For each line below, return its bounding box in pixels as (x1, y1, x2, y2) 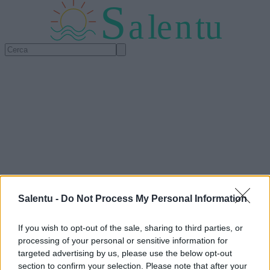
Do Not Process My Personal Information (61, 193, 247, 204)
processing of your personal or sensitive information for (18, 236, 228, 245)
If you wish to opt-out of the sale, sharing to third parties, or (18, 223, 243, 233)
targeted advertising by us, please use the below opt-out (18, 248, 232, 258)
